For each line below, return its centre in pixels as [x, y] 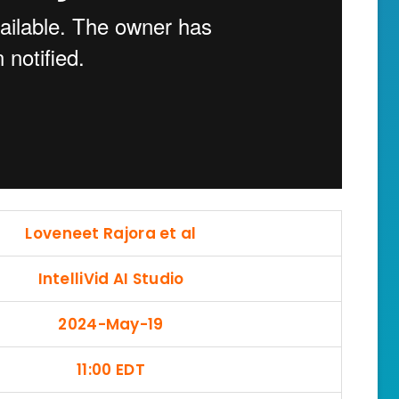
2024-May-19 [111, 324]
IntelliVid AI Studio [111, 278]
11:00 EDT [111, 369]
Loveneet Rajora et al [111, 233]
